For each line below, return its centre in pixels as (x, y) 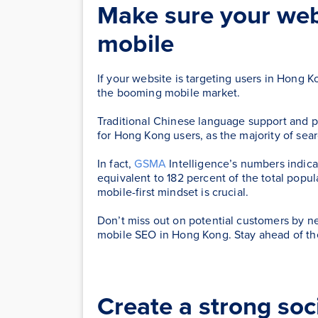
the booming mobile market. (169, 93)
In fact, (116, 164)
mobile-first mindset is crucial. (173, 192)
